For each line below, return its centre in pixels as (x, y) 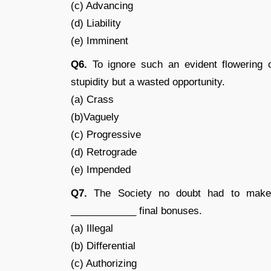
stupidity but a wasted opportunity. (148, 82)
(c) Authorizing (104, 263)
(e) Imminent (100, 41)
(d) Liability (96, 23)
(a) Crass (92, 100)
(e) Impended (101, 170)
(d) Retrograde (104, 152)
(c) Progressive (106, 135)
